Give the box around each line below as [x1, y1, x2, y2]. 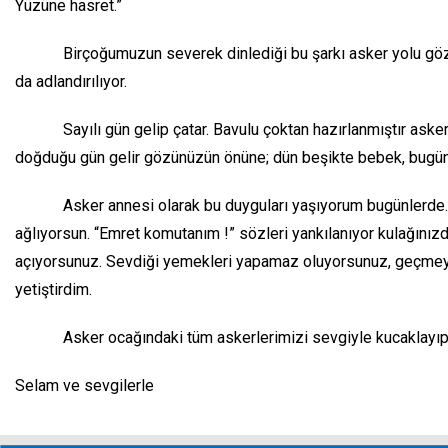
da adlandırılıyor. [15, 72, 127, 91]
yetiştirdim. [15, 280, 92, 299]
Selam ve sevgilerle [15, 376, 154, 395]
